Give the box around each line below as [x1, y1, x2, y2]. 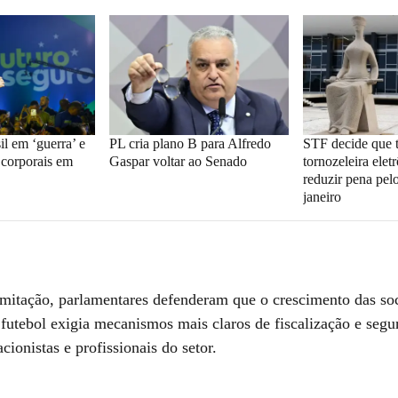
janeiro [303, 188, 342, 204]
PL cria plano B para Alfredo [108, 135, 271, 151]
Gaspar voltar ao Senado [108, 153, 247, 169]
